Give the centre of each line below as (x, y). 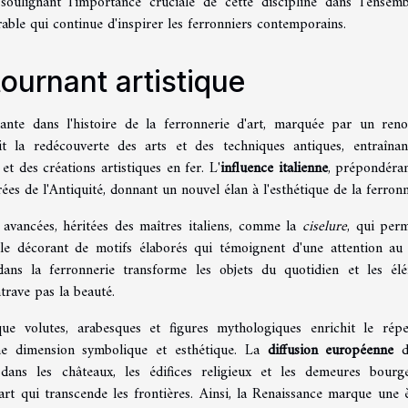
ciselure (325, 226)
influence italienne (274, 168)
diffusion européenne (331, 350)
